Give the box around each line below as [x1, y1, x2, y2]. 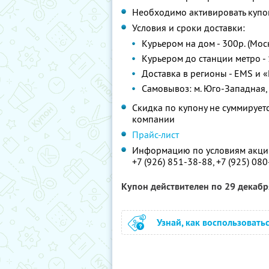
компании [132, 113, 175, 125]
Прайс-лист [132, 128, 179, 141]
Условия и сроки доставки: [132, 22, 245, 34]
